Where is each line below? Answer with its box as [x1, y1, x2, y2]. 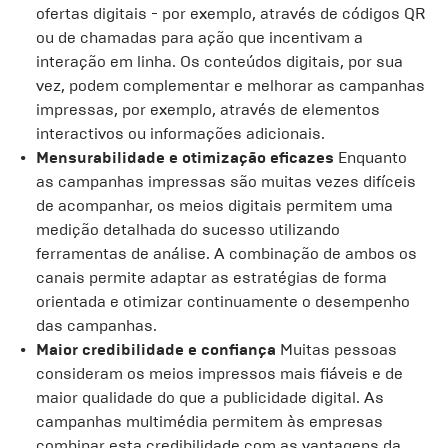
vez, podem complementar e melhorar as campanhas [36, 76, 425, 95]
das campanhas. [36, 316, 157, 335]
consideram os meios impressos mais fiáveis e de [36, 364, 403, 383]
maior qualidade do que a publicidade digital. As [36, 388, 384, 407]
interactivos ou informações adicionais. [36, 124, 325, 143]
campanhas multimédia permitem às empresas [36, 412, 383, 431]
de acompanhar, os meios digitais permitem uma [36, 196, 393, 215]
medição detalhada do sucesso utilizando [36, 220, 340, 239]
